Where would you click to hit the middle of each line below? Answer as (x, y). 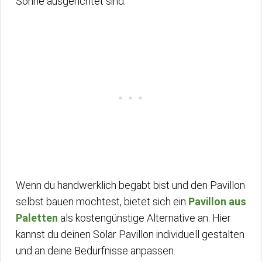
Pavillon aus (217, 201)
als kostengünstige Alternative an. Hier (144, 218)
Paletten (37, 218)
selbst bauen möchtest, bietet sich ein (102, 201)
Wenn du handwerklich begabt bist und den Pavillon (130, 185)
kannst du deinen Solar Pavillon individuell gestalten (130, 234)
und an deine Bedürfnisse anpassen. (96, 250)
